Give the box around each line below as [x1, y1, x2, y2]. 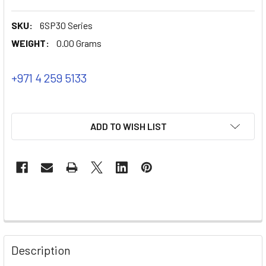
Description [11, 242, 71, 257]
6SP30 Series [40, 19, 93, 31]
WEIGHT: [11, 37, 49, 49]
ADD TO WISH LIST [90, 120, 167, 132]
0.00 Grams [56, 37, 102, 49]
